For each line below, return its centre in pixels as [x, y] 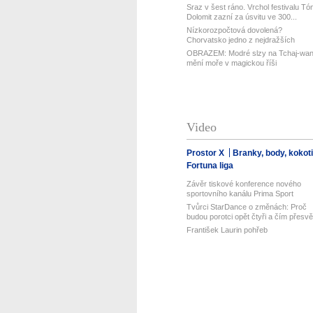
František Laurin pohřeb [227, 230]
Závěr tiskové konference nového [243, 183]
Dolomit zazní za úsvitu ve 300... [241, 16]
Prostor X [206, 153]
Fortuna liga [210, 165]
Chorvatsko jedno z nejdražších [240, 39]
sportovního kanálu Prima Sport [240, 193]
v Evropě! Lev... [213, 49]
